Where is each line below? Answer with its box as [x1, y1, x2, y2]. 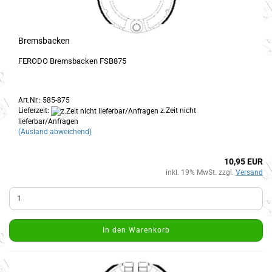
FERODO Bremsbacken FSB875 [18, 56, 126, 66]
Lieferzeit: [18, 106, 51, 115]
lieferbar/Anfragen [18, 117, 78, 126]
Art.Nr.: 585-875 [18, 96, 70, 105]
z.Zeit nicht [158, 106, 196, 115]
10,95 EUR [224, 156, 263, 166]
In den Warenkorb [102, 225, 170, 234]
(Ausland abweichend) [18, 127, 92, 136]
